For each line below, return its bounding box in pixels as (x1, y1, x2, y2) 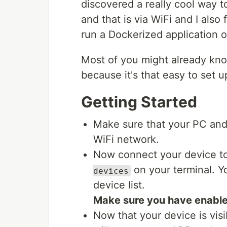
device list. (93, 179, 145, 192)
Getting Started (81, 93, 197, 111)
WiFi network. (93, 133, 159, 146)
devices (93, 166, 129, 176)
